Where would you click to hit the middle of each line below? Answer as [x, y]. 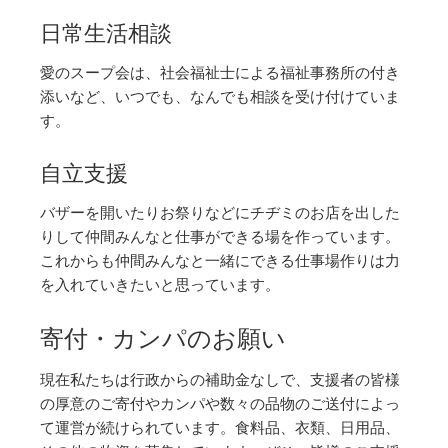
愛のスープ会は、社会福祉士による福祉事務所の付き [220, 71]
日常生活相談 [106, 30]
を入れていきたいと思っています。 [160, 283]
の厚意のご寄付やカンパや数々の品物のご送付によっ [220, 402]
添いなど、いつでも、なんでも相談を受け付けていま [220, 95]
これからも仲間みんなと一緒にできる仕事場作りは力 [220, 259]
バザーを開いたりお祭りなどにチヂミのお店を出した [220, 211]
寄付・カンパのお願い [163, 335]
